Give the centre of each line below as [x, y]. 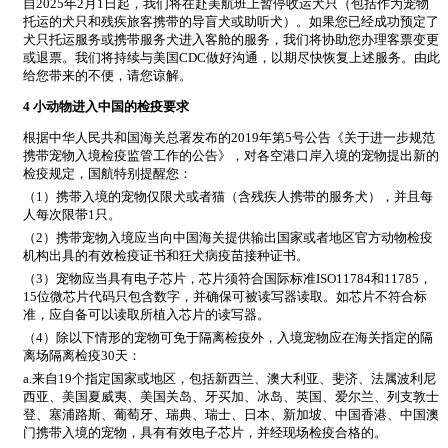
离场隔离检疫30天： [82, 356]
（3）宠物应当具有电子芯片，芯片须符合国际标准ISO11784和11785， [227, 279]
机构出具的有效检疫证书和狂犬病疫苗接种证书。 [166, 256]
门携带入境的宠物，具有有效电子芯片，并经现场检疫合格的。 [205, 433]
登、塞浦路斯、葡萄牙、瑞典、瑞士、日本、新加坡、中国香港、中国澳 [231, 415]
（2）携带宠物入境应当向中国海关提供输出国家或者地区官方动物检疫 [228, 238]
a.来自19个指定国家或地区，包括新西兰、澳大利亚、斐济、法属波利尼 [229, 379]
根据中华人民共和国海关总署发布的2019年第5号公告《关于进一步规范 [229, 138]
